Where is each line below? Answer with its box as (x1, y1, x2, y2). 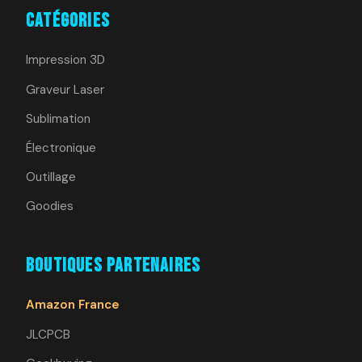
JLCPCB (26, 326, 70, 343)
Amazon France (26, 297, 120, 314)
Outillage (26, 169, 76, 186)
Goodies (26, 198, 74, 215)
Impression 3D (26, 52, 105, 69)
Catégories (26, 9, 110, 33)
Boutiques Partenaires (26, 254, 201, 278)
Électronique (26, 139, 96, 156)
